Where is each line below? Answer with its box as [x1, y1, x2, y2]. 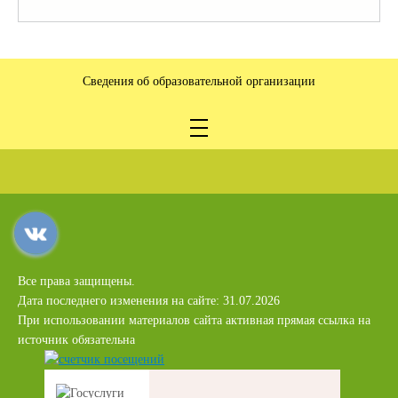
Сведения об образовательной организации [83, 74, 315, 88]
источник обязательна [18, 332, 135, 346]
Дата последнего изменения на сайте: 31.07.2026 [18, 293, 280, 307]
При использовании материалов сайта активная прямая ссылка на [18, 313, 370, 327]
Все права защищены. [18, 274, 135, 288]
